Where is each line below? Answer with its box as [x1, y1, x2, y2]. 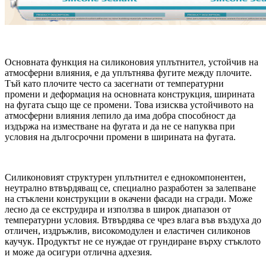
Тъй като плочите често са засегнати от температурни [5, 78, 224, 88]
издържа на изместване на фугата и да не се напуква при [5, 121, 235, 131]
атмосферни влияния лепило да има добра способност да [5, 110, 236, 121]
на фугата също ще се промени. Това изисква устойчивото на [5, 99, 254, 110]
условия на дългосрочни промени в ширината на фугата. [5, 131, 236, 142]
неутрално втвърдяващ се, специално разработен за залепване [5, 182, 256, 193]
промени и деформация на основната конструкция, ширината [5, 88, 255, 99]
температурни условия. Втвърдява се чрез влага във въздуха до [5, 214, 261, 225]
